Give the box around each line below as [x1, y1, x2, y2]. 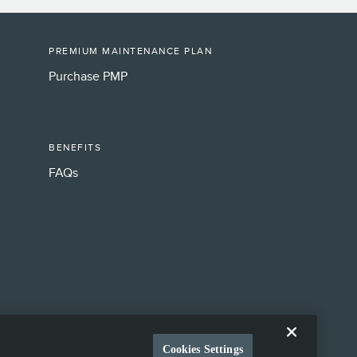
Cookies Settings [162, 343, 243, 355]
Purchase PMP [49, 68, 127, 84]
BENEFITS [49, 142, 101, 154]
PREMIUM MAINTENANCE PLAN [49, 45, 212, 57]
